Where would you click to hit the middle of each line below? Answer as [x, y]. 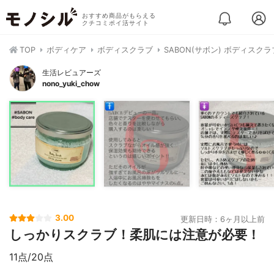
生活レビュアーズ [72, 72]
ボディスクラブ [125, 50]
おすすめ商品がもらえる [119, 16]
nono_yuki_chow [71, 83]
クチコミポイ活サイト [115, 23]
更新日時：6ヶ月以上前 [223, 219]
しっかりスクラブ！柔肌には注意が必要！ [135, 235]
